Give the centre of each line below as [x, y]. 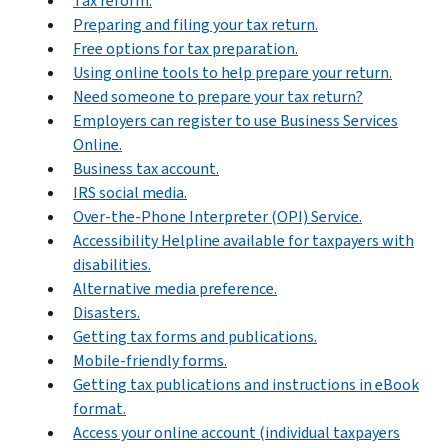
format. [99, 408]
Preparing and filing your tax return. [195, 24]
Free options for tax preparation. [185, 48]
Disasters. [106, 312]
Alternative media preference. [175, 288]
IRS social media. [130, 192]
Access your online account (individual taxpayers [236, 432]
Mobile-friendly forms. [150, 360]
